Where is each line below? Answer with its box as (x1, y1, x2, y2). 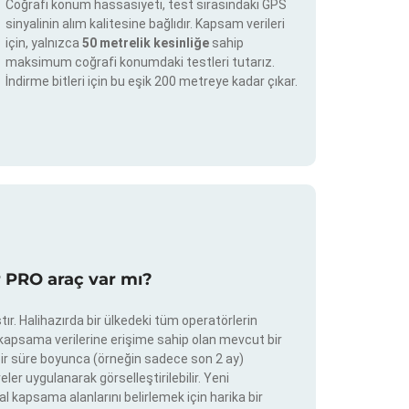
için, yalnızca (5, 36, 82, 51)
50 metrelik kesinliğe (82, 36, 212, 51)
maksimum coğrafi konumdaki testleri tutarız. (5, 55, 275, 70)
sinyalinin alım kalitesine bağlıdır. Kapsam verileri (5, 16, 285, 32)
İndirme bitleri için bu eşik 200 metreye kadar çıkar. (5, 74, 298, 89)
